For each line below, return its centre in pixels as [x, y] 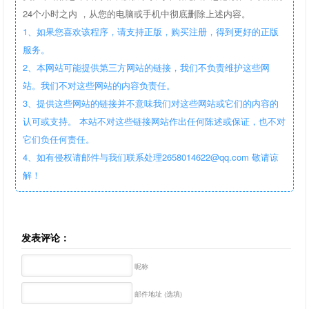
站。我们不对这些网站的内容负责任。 [99, 86]
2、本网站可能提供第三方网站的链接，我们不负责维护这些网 [147, 68]
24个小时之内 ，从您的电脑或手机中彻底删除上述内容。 [137, 14]
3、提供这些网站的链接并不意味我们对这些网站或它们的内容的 [151, 103]
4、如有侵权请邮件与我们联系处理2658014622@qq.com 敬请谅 [151, 157]
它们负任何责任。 [60, 139]
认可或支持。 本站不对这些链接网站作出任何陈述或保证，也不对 [154, 121]
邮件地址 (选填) [158, 293]
